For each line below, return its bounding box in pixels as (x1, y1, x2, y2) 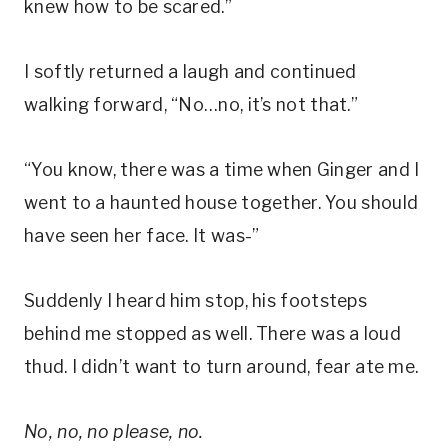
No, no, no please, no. (24, 421, 204, 442)
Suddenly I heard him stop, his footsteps (24, 290, 367, 311)
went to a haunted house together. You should (24, 192, 419, 213)
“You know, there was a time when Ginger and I (24, 159, 420, 180)
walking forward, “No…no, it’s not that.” (24, 94, 358, 115)
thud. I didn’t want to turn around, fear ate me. (24, 356, 419, 377)
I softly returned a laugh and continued (24, 61, 357, 82)
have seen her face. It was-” (24, 225, 260, 246)
